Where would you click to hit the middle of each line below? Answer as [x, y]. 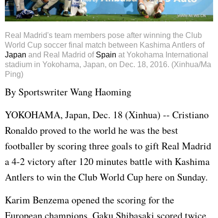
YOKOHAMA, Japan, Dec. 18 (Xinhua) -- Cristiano [107, 114]
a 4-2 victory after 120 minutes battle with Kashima [107, 161]
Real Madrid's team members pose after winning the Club [103, 35]
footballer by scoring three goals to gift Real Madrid [108, 145]
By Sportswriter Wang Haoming [68, 91]
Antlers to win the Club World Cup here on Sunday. [106, 177]
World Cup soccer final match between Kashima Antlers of [105, 45]
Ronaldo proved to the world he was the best [91, 130]
